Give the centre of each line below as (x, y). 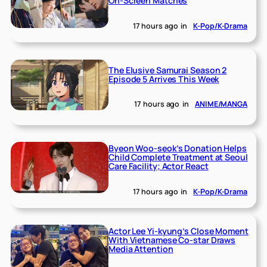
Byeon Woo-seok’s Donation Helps (178, 148)
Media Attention (141, 249)
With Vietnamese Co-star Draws (172, 240)
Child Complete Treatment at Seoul (178, 157)
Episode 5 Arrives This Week (164, 79)
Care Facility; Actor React (159, 166)
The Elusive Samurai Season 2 (168, 70)
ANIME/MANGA (221, 104)
